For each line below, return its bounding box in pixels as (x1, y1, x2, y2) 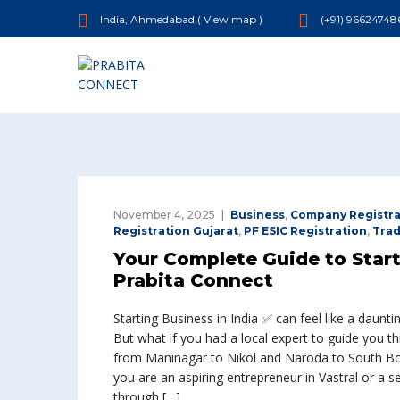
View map (204, 12, 256, 26)
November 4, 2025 (113, 207, 215, 221)
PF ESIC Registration (244, 223, 367, 237)
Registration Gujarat (113, 223, 238, 237)
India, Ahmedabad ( (97, 12, 204, 26)
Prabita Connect (113, 269, 273, 291)
